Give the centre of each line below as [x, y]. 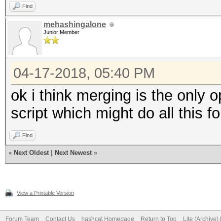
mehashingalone [75, 24]
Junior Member [61, 32]
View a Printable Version [45, 193]
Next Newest [73, 153]
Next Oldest [31, 153]
